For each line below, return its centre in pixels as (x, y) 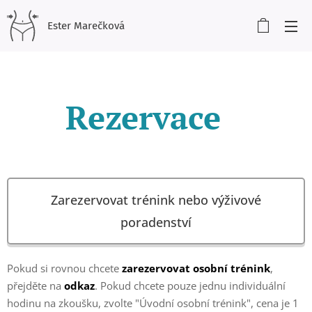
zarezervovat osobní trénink (196, 268)
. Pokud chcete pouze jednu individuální (190, 286)
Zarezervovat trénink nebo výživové (156, 200)
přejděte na (36, 286)
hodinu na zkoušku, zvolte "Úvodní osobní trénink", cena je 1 (153, 303)
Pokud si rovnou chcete (64, 268)
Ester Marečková (86, 26)
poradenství (156, 222)
